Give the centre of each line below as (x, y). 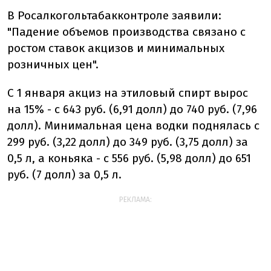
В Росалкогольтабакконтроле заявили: (114, 16)
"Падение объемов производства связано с (126, 32)
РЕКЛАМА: (135, 200)
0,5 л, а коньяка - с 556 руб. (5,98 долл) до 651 (129, 158)
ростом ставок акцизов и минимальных (116, 48)
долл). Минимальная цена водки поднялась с (133, 126)
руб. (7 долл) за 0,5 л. (64, 175)
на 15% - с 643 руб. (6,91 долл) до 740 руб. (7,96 (132, 109)
